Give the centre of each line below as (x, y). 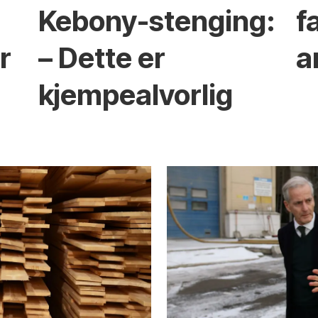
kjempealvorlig (135, 94)
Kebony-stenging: (157, 21)
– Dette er (102, 57)
